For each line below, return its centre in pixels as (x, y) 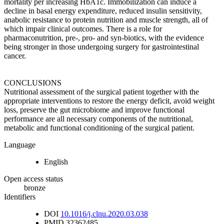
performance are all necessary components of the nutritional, (98, 118)
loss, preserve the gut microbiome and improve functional (94, 109)
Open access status (33, 178)
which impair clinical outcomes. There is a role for (83, 28)
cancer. (15, 55)
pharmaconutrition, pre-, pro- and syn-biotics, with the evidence (104, 37)
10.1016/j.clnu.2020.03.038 (104, 213)
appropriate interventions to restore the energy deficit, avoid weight (109, 100)
